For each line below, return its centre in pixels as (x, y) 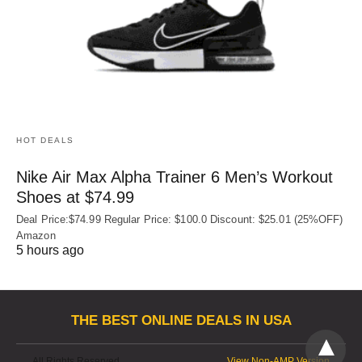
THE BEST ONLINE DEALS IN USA (181, 321)
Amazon (36, 235)
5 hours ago (50, 250)
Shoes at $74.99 (75, 197)
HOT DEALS (45, 140)
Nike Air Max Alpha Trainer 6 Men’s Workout (175, 177)
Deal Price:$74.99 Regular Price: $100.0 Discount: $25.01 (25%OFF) (180, 219)
